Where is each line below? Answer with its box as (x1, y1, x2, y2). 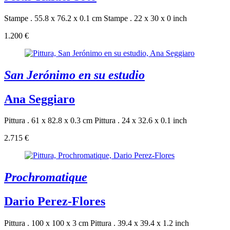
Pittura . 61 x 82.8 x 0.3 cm (4, 116, 92, 125)
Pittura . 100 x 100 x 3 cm (4, 219, 88, 228)
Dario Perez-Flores (4, 195, 105, 208)
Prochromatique (4, 170, 87, 184)
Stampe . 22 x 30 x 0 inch (104, 13, 187, 23)
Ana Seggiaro (4, 92, 75, 106)
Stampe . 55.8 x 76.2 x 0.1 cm (4, 13, 102, 23)
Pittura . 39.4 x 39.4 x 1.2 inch (90, 219, 189, 228)
